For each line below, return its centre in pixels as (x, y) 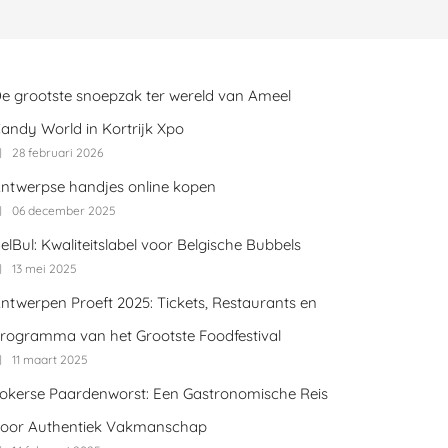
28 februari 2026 (57, 153)
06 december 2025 (64, 211)
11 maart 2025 (50, 360)
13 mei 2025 (44, 269)
